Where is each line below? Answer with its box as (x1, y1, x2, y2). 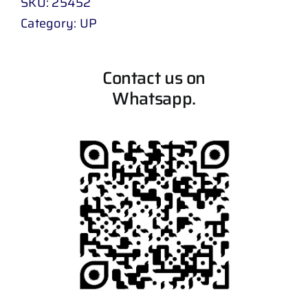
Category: (21, 13, 80, 33)
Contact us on (102, 64, 206, 91)
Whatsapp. (112, 85, 196, 112)
